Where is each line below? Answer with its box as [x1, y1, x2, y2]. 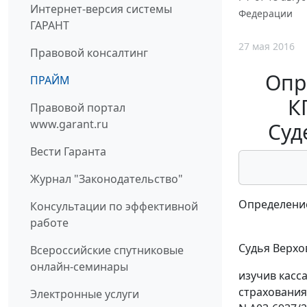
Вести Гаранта [30, 143, 106, 159]
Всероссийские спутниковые [30, 242, 184, 258]
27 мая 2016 [238, 39, 295, 53]
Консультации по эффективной [30, 198, 198, 214]
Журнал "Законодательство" [30, 171, 183, 186]
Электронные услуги [30, 286, 139, 302]
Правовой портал [30, 99, 125, 115]
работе [30, 214, 69, 230]
